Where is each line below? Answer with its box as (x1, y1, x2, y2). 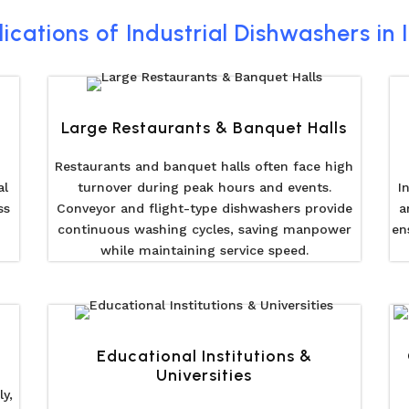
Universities (156, 364, 253, 385)
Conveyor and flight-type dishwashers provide (56, 200, 352, 215)
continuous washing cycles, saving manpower (57, 221, 351, 236)
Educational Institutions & (96, 345, 312, 366)
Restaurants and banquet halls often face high (55, 158, 354, 173)
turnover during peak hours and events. (77, 179, 331, 194)
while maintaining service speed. (100, 242, 309, 257)
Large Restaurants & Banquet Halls (61, 117, 348, 138)
